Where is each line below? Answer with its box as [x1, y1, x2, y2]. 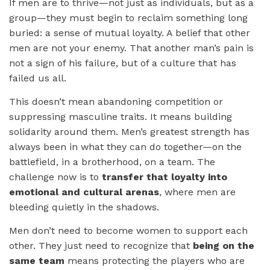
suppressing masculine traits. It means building [9, 110, 232, 122]
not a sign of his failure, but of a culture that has [9, 57, 236, 69]
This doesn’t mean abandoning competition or [9, 95, 223, 107]
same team [9, 254, 64, 266]
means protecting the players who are [64, 254, 245, 266]
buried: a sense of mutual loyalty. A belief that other [9, 27, 250, 39]
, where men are [159, 186, 236, 198]
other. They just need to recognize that [9, 239, 193, 251]
